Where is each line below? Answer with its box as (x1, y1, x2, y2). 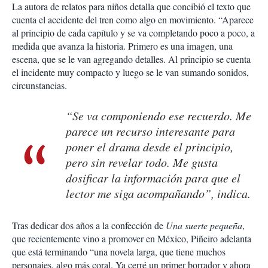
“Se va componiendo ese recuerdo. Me (66, 108, 251, 124)
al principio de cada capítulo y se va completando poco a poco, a (12, 26, 255, 39)
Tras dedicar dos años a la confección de (12, 219, 166, 232)
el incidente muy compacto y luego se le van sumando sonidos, (12, 66, 249, 79)
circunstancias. (12, 79, 67, 92)
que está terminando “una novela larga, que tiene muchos (12, 245, 226, 258)
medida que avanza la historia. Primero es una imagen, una (12, 39, 233, 53)
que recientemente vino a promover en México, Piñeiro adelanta (12, 232, 251, 245)
